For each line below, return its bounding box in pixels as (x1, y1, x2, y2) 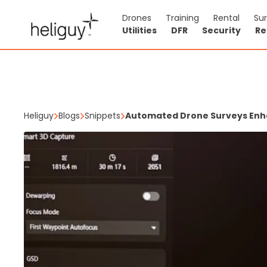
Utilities (122, 24, 157, 36)
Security (202, 24, 241, 36)
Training (166, 12, 199, 24)
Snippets (85, 110, 120, 122)
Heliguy (24, 110, 54, 122)
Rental (213, 12, 240, 24)
